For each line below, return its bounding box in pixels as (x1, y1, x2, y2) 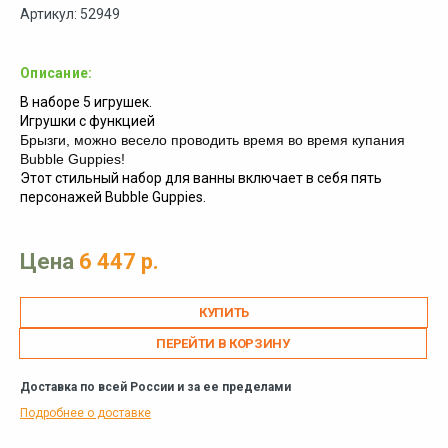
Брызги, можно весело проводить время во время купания (20, 132, 409, 149)
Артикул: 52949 (20, 6, 120, 23)
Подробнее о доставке (20, 406, 151, 421)
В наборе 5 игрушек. (20, 94, 152, 111)
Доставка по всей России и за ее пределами (20, 380, 291, 395)
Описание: (20, 65, 93, 82)
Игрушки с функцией (20, 113, 158, 130)
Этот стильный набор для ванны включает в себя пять (20, 170, 382, 187)
